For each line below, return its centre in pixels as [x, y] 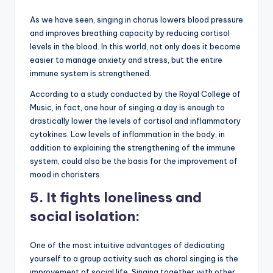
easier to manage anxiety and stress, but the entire [126, 60]
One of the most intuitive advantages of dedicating [127, 245]
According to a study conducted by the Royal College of [135, 94]
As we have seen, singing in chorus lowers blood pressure [136, 20]
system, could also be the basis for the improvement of [134, 161]
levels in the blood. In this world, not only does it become [135, 47]
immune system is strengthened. [90, 73]
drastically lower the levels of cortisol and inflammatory [135, 121]
